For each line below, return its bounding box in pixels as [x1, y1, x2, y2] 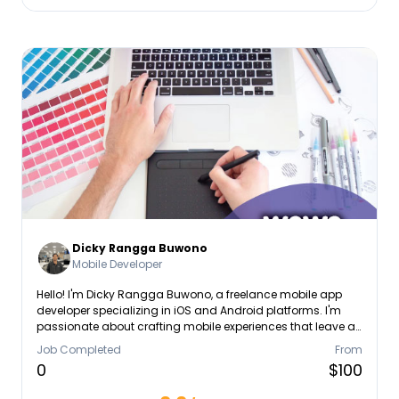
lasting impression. [37, 335, 141, 350]
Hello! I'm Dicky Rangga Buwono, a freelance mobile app [37, 287, 342, 302]
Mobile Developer [72, 256, 162, 272]
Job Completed [37, 342, 121, 357]
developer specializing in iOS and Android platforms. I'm [37, 303, 341, 318]
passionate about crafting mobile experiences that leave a [37, 319, 355, 334]
